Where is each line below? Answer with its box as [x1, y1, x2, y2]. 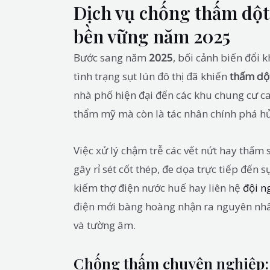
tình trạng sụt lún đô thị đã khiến [74, 69, 230, 84]
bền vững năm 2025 [74, 24, 230, 49]
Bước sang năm [74, 51, 149, 65]
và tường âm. [74, 218, 136, 232]
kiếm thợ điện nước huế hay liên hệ [74, 180, 243, 195]
